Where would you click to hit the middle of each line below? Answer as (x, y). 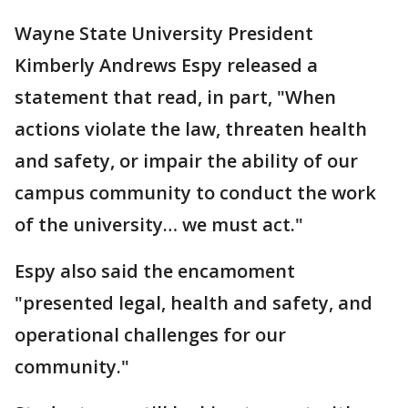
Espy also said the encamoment (155, 270)
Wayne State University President (164, 33)
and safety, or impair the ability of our (186, 160)
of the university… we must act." (159, 224)
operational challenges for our (150, 334)
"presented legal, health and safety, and (194, 302)
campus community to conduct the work (195, 192)
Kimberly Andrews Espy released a (166, 65)
